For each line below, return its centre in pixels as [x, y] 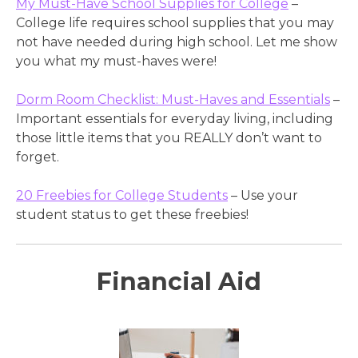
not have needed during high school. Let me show [177, 42]
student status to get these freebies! [132, 215]
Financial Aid [179, 282]
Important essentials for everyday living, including [175, 119]
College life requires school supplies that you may [175, 23]
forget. [38, 157]
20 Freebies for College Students [122, 196]
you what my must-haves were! [116, 62]
